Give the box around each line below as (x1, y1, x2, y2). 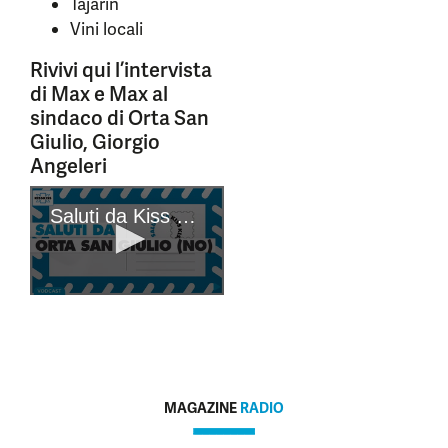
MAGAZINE (164, 399, 240, 418)
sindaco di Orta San (30, 105, 209, 132)
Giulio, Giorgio (30, 129, 160, 156)
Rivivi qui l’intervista (30, 57, 212, 84)
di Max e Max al (30, 81, 168, 108)
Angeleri (30, 153, 107, 180)
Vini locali (70, 18, 143, 41)
